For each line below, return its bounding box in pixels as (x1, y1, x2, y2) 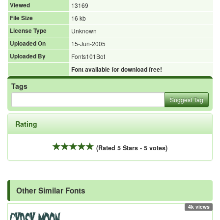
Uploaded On (10, 39, 46, 48)
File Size (10, 13, 33, 22)
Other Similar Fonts (16, 185, 85, 196)
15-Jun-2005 (71, 39, 106, 48)
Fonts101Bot (71, 52, 105, 60)
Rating (15, 118, 37, 129)
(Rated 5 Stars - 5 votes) (96, 143, 167, 152)
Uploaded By (10, 52, 46, 60)
